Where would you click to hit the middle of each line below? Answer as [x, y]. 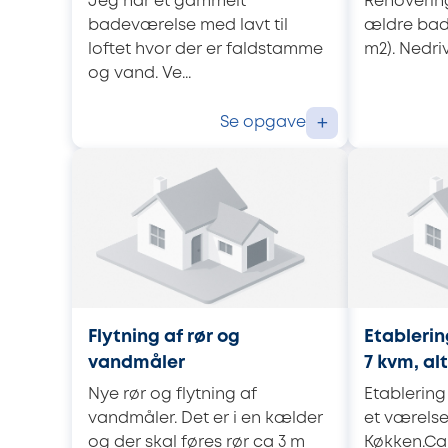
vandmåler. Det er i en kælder [205, 418]
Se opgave [263, 122]
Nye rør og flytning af [172, 394]
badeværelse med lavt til [188, 25]
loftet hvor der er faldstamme [205, 49]
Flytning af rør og [164, 337]
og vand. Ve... [139, 73]
